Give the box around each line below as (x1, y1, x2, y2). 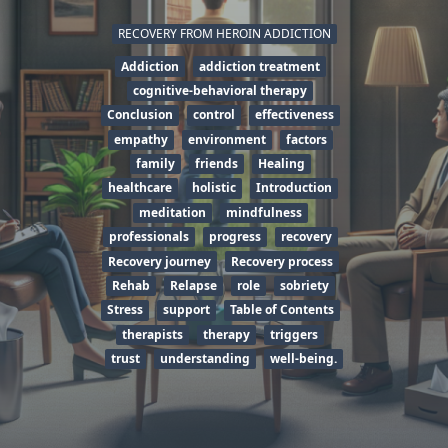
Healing (257, 155, 305, 173)
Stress (106, 301, 143, 319)
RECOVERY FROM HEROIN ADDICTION (117, 25, 331, 43)
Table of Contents (229, 301, 334, 319)
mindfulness (225, 203, 302, 221)
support (162, 301, 210, 319)
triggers (270, 325, 318, 343)
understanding (160, 350, 250, 368)
